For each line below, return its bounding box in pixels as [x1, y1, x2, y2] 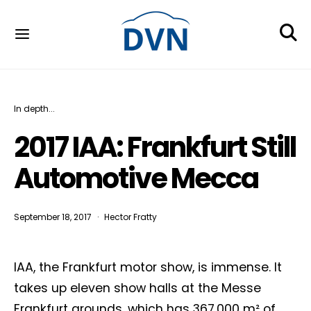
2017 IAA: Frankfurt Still [14, 128, 296, 167]
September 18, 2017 [14, 211, 92, 223]
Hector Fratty [104, 211, 157, 223]
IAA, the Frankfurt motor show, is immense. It [14, 259, 282, 276]
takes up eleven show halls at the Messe [14, 280, 261, 296]
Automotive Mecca [14, 159, 258, 198]
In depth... [14, 103, 55, 115]
